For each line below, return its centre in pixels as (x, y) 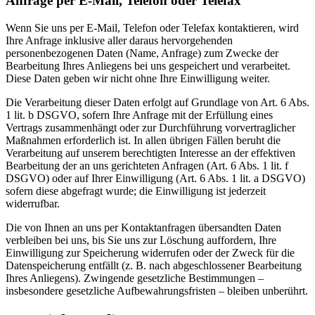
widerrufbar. (33, 204)
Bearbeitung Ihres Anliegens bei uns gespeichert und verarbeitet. (148, 66)
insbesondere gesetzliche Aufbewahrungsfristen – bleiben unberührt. (157, 291)
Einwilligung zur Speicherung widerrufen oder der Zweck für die (150, 253)
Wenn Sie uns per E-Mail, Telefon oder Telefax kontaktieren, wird (152, 28)
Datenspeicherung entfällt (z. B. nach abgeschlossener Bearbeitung (154, 266)
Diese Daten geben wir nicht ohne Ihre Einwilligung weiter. (138, 79)
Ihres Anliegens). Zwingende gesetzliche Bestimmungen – (135, 278)
